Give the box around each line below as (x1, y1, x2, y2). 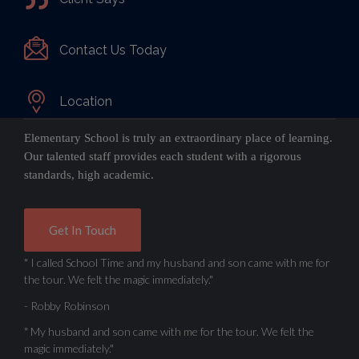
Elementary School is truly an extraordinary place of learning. (24, 131, 333, 144)
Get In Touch (49, 222, 116, 237)
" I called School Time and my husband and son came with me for (24, 255, 330, 269)
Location (59, 93, 112, 109)
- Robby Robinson (24, 298, 110, 313)
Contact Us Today (59, 42, 167, 58)
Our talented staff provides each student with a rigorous (24, 149, 301, 163)
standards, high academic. (24, 167, 154, 181)
